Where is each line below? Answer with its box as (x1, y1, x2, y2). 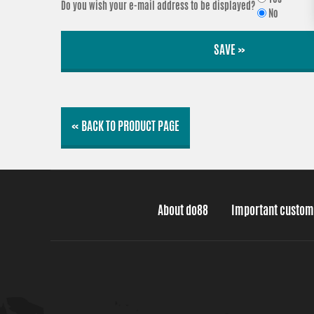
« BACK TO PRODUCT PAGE (71, 118, 179, 135)
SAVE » (213, 41, 245, 58)
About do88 (158, 202, 208, 219)
